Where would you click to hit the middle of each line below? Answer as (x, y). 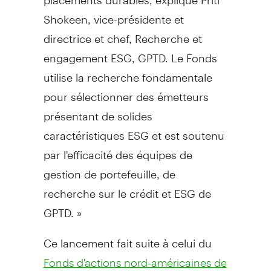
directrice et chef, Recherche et (122, 33)
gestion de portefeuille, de (109, 169)
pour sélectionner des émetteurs (126, 91)
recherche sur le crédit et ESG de (127, 188)
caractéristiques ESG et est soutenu (134, 130)
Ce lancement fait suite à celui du (127, 238)
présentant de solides (98, 111)
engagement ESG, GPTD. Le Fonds (130, 53)
